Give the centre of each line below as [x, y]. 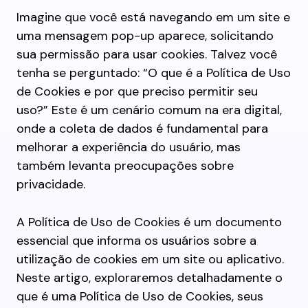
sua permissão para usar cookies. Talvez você [147, 55]
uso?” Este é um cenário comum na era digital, [149, 110]
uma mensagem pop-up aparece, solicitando [145, 36]
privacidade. [51, 185]
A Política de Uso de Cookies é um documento [149, 222]
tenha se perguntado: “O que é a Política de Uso [154, 73]
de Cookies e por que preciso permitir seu [137, 92]
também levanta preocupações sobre [125, 166]
